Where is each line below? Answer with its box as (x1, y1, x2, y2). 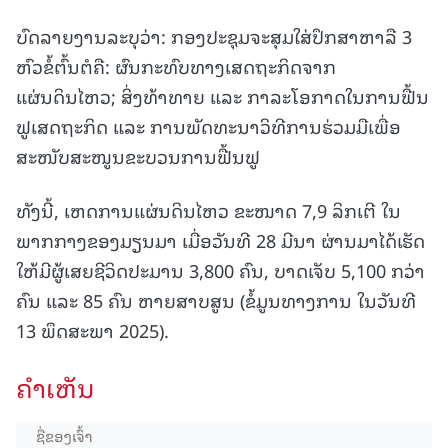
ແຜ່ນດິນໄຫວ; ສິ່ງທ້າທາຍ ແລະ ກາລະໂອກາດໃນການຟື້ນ (16, 81, 429, 111)
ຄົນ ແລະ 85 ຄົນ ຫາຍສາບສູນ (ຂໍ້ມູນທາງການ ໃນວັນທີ (16, 285, 416, 315)
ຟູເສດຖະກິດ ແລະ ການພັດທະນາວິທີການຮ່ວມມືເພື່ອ (16, 111, 401, 141)
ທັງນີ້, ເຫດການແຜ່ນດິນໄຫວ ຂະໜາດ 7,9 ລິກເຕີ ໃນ (16, 195, 401, 225)
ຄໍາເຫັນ (16, 367, 95, 408)
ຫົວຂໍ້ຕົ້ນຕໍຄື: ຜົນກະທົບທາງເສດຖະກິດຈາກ (16, 51, 336, 81)
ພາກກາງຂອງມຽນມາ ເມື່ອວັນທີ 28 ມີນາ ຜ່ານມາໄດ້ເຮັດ (16, 225, 425, 255)
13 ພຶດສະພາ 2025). (16, 315, 169, 345)
